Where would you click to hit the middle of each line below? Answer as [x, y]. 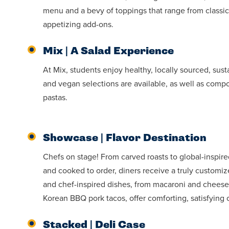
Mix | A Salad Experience [108, 51]
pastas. [55, 98]
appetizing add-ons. [78, 25]
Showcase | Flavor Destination [124, 138]
